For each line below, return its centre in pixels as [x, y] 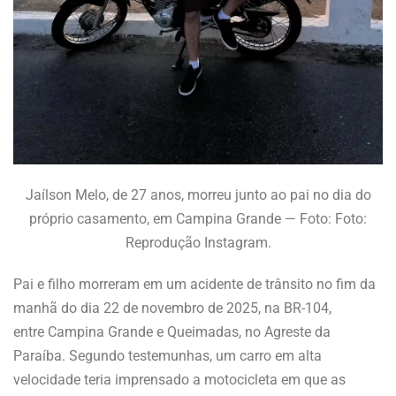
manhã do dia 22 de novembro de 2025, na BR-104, [172, 308]
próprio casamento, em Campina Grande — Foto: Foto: [198, 218]
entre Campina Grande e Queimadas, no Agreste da [172, 331]
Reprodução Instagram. [198, 242]
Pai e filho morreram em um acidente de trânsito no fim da [194, 284]
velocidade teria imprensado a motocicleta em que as [179, 379]
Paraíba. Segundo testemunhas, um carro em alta [168, 355]
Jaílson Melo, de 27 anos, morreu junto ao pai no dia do [198, 194]
